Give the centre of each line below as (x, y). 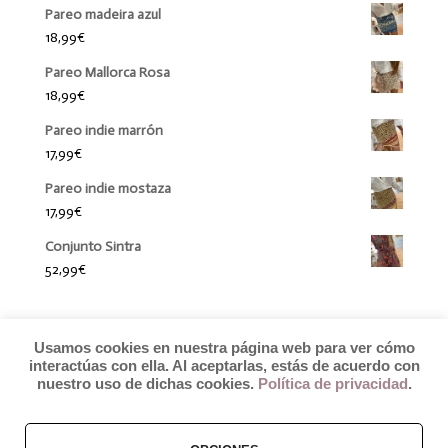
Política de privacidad (332, 383)
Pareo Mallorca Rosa (107, 73)
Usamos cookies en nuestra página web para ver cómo (224, 347)
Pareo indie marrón (103, 131)
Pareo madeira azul (102, 15)
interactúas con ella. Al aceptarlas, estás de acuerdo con (224, 365)
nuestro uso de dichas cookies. (147, 383)
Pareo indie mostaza (107, 189)
